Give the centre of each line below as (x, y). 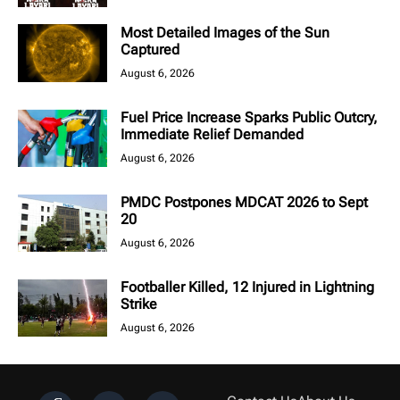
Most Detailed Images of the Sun (225, 33)
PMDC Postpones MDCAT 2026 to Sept (244, 203)
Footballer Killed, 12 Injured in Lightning (247, 287)
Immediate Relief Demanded (212, 135)
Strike (139, 304)
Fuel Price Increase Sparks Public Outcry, (249, 118)
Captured (150, 50)
